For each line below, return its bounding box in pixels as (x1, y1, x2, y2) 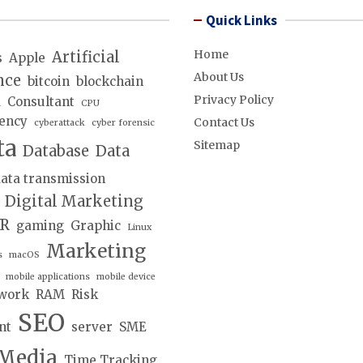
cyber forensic (91, 117, 155, 128)
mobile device (96, 271, 156, 282)
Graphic (70, 217, 121, 233)
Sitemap (194, 137, 240, 152)
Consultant (6, 93, 75, 109)
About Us (194, 69, 244, 84)
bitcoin (27, 73, 70, 89)
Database (22, 141, 89, 160)
